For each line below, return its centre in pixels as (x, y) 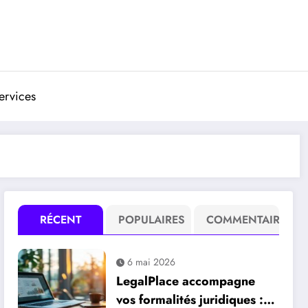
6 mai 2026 (152, 262)
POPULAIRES (151, 220)
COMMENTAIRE (246, 220)
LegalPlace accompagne (186, 281)
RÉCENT (60, 220)
